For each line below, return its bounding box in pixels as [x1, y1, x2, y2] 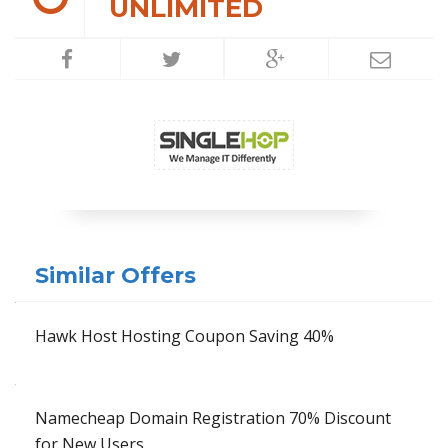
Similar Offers [35, 262, 196, 290]
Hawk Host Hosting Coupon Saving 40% [35, 325, 334, 348]
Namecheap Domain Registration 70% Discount [35, 406, 391, 429]
